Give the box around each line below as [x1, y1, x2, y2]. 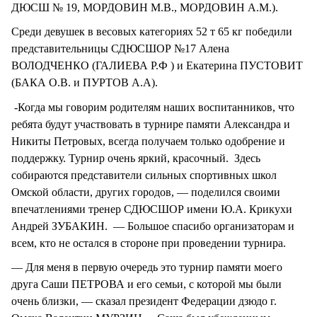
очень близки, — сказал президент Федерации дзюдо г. [11, 294, 277, 307]
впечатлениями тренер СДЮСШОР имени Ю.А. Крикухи [11, 202, 292, 215]
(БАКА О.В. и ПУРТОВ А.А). [11, 76, 163, 89]
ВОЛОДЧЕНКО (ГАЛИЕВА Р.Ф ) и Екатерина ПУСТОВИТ [11, 59, 303, 72]
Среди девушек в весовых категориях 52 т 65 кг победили [11, 25, 292, 38]
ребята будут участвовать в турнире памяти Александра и [11, 117, 290, 130]
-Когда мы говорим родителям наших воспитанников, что [11, 100, 294, 113]
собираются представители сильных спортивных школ [11, 168, 277, 181]
